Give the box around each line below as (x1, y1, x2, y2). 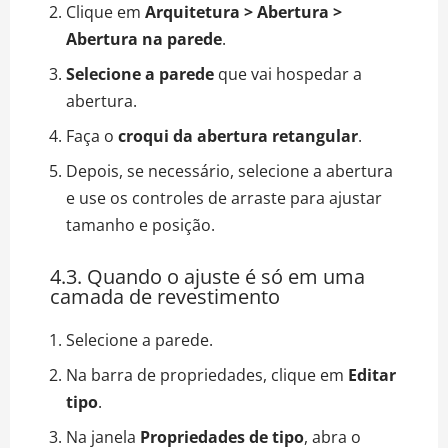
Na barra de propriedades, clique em (66, 363, 348, 386)
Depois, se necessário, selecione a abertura (66, 159, 393, 182)
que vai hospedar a (214, 62, 362, 85)
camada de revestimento (50, 282, 280, 310)
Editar (348, 363, 396, 386)
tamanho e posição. (66, 213, 215, 236)
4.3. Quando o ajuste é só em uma (50, 262, 365, 290)
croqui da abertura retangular (118, 124, 358, 147)
